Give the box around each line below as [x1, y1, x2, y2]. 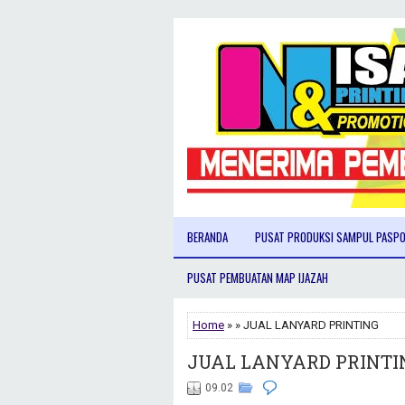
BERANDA [187, 228, 228, 246]
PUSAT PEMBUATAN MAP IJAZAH [187, 268, 328, 287]
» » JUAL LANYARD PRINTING [224, 318, 379, 332]
